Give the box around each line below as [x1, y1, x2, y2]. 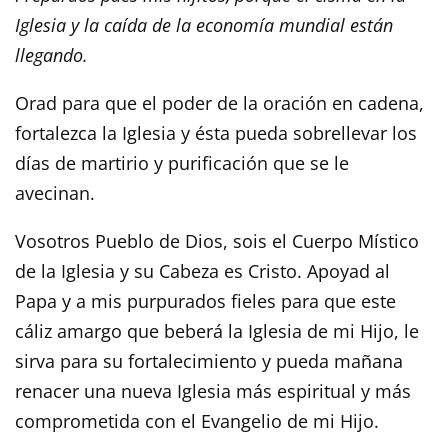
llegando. [15, 42, 88, 67]
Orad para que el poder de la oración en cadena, [15, 90, 424, 115]
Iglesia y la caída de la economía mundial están [15, 12, 393, 37]
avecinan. [15, 180, 95, 205]
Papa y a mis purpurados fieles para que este [15, 288, 396, 313]
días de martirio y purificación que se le [15, 150, 349, 175]
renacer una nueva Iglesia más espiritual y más [15, 378, 411, 403]
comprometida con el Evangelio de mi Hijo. [15, 408, 379, 433]
